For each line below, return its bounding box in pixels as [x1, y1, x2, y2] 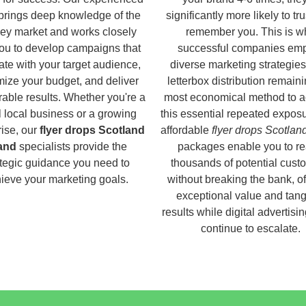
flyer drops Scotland [39, 124, 145, 136]
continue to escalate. [200, 222, 301, 234]
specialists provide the [16, 140, 127, 152]
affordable [161, 124, 212, 136]
